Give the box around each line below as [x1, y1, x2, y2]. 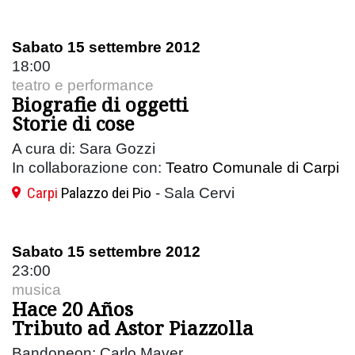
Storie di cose [12, 109, 135, 136]
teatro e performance [12, 76, 154, 94]
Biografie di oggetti [12, 90, 189, 117]
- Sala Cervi [151, 184, 235, 201]
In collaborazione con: [12, 158, 166, 176]
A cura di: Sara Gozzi [12, 139, 155, 157]
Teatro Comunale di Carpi [166, 158, 339, 176]
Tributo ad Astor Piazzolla [12, 314, 254, 341]
